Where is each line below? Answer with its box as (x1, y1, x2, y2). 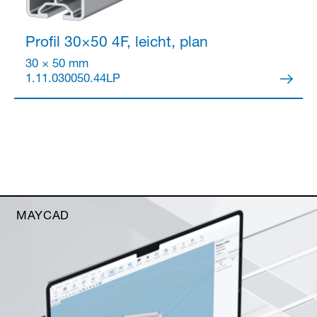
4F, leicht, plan (107, 35, 208, 51)
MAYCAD (16, 211, 70, 224)
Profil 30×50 (25, 35, 108, 51)
